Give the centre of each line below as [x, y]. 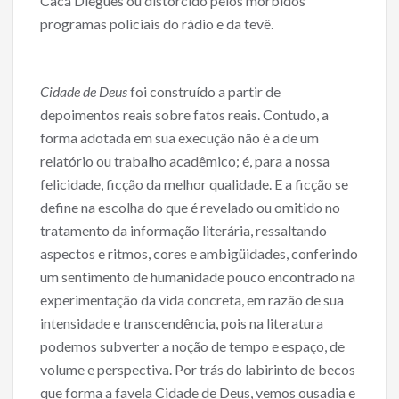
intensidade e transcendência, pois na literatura [182, 323]
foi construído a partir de [204, 92]
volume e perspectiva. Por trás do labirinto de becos [198, 370]
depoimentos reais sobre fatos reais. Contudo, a [184, 115]
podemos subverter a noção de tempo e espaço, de [192, 346]
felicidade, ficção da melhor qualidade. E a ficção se [194, 184]
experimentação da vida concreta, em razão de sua [192, 300]
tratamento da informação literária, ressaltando [183, 231]
